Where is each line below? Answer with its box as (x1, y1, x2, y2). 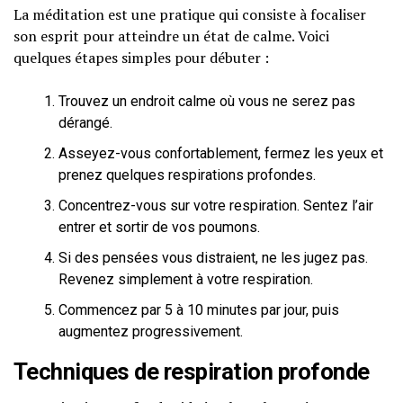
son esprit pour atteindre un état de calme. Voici (13, 26, 329, 46)
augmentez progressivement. (58, 323, 243, 340)
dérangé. (58, 114, 112, 131)
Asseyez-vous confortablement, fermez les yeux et (58, 145, 383, 162)
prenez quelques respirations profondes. (58, 166, 316, 184)
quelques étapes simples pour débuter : (13, 48, 269, 67)
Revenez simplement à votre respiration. (58, 271, 313, 288)
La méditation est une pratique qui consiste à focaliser (13, 4, 366, 24)
